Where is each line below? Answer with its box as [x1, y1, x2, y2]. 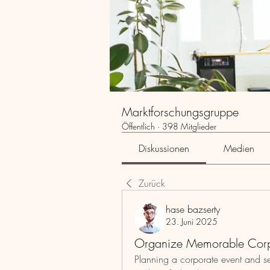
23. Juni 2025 [166, 216, 218, 227]
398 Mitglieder [162, 121, 216, 132]
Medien [223, 142, 254, 155]
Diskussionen [139, 142, 190, 155]
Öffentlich [122, 121, 155, 132]
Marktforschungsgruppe [122, 104, 239, 120]
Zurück [139, 177, 165, 190]
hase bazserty [166, 202, 220, 216]
